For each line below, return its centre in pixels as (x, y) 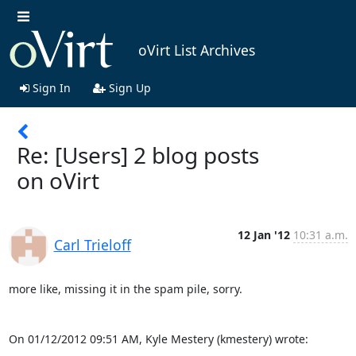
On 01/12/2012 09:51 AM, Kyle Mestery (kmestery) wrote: (158, 339)
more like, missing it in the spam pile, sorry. (125, 288)
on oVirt (58, 180)
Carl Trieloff (92, 244)
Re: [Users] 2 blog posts (138, 155)
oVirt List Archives (196, 50)
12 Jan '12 (263, 234)
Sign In (50, 87)
